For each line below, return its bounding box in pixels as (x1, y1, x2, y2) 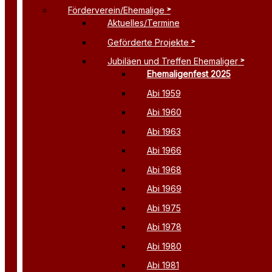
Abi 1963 (146, 126, 181, 137)
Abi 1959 (146, 87, 181, 98)
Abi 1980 (146, 240, 182, 251)
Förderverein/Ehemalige (67, 5, 165, 16)
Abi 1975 (146, 202, 181, 213)
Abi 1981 (146, 260, 179, 271)
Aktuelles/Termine (107, 18, 180, 29)
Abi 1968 (146, 164, 182, 175)
